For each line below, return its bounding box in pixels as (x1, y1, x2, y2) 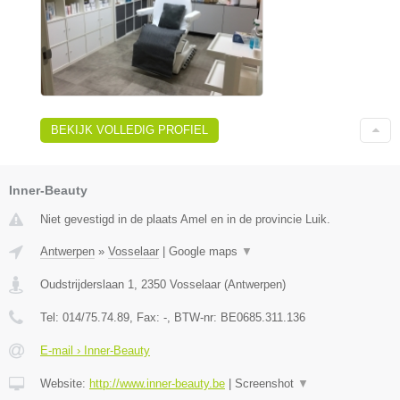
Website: (40, 376, 89, 390)
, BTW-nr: (167, 310, 221, 324)
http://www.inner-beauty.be (89, 376, 225, 390)
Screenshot (235, 376, 297, 390)
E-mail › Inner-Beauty (40, 343, 150, 357)
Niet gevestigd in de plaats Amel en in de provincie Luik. (40, 212, 330, 226)
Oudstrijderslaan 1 (40, 277, 134, 291)
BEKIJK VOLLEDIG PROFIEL (51, 122, 208, 137)
